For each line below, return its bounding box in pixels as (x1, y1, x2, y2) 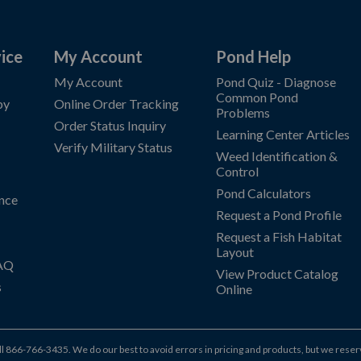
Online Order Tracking (54, 96, 180, 111)
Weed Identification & (216, 148, 338, 164)
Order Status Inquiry (54, 118, 167, 133)
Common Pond (216, 89, 299, 105)
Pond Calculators (216, 185, 312, 201)
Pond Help (216, 47, 292, 66)
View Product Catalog (216, 266, 339, 281)
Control (216, 164, 259, 179)
